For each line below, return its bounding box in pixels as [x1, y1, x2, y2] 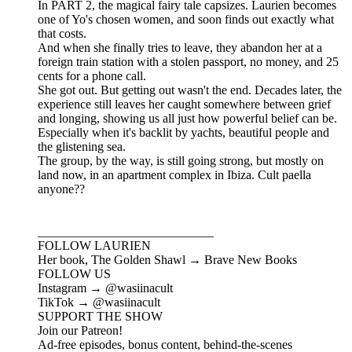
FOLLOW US [38, 267, 111, 281]
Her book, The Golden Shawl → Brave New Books [38, 253, 297, 267]
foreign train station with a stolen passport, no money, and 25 [38, 55, 339, 69]
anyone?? [38, 182, 88, 196]
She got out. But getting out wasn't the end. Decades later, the [38, 83, 342, 97]
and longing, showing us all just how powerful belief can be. [38, 112, 340, 126]
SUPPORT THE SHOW [38, 310, 163, 324]
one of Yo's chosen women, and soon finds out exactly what [38, 13, 334, 27]
